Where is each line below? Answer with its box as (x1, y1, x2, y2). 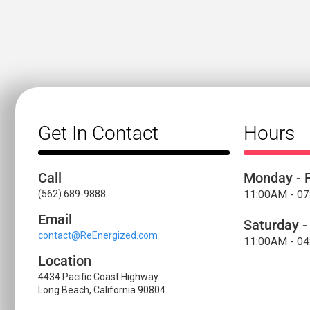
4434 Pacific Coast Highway (38, 271, 158, 282)
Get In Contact (38, 122, 158, 145)
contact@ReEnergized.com (38, 229, 158, 241)
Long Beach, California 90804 (38, 284, 165, 295)
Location (38, 253, 91, 269)
